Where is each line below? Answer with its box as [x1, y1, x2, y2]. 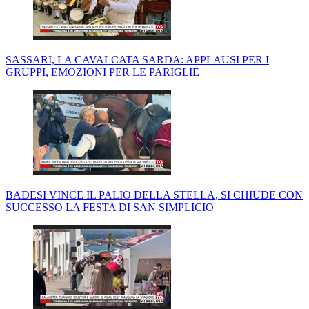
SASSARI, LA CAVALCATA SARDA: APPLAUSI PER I [6, 54, 269, 66]
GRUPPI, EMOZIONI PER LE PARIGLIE [6, 66, 199, 79]
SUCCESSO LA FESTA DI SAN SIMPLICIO [6, 201, 214, 214]
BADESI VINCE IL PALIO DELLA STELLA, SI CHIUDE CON [6, 189, 303, 201]
